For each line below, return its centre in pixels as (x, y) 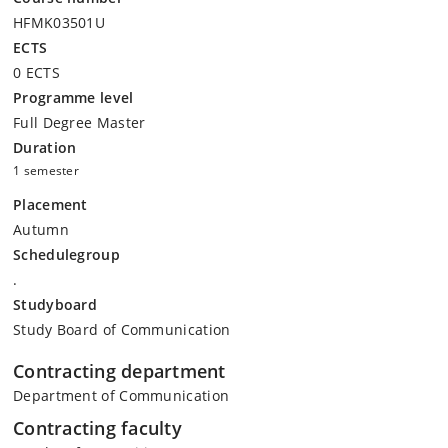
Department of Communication (121, 395)
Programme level (73, 97)
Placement (50, 204)
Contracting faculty (97, 427)
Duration (45, 147)
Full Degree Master (79, 122)
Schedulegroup (66, 254)
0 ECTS (36, 72)
